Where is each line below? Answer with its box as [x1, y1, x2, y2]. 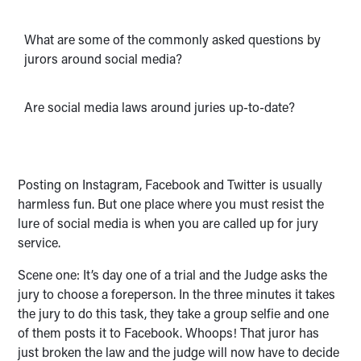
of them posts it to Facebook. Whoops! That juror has [18, 324, 320, 341]
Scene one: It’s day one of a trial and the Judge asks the [18, 266, 328, 283]
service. [18, 234, 61, 251]
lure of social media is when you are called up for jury [18, 214, 319, 231]
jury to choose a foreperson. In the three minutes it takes [18, 285, 336, 302]
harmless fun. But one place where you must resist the [18, 195, 325, 212]
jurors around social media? [24, 50, 183, 67]
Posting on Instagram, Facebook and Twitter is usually [18, 176, 323, 193]
